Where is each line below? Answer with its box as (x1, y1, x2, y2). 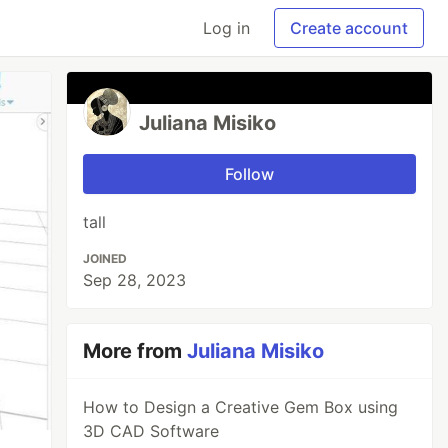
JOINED (83, 251, 128, 266)
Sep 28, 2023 (83, 270, 187, 290)
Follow (225, 164, 275, 184)
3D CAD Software (83, 421, 220, 441)
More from (83, 339, 188, 363)
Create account (290, 18, 408, 38)
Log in (203, 18, 250, 38)
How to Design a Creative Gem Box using (83, 397, 399, 417)
